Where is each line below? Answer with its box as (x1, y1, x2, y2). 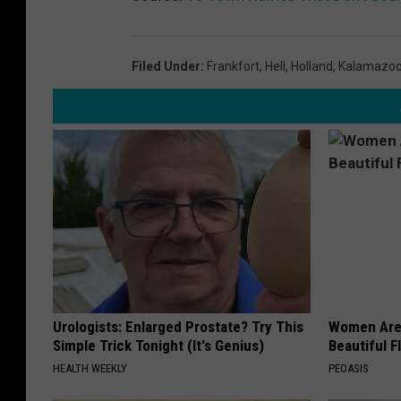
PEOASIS (328, 362, 370, 376)
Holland (291, 59, 333, 74)
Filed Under (132, 59, 200, 74)
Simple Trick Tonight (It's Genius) (53, 337, 264, 355)
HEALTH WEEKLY (53, 362, 127, 376)
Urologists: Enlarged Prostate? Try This (53, 318, 303, 337)
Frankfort (207, 59, 260, 74)
